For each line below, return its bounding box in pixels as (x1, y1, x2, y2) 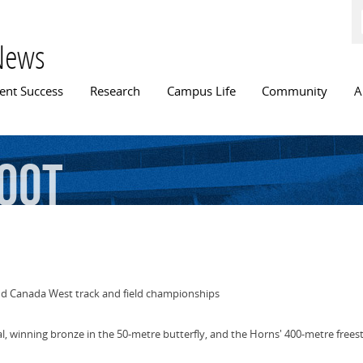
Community (262, 83, 328, 100)
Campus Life (166, 83, 236, 100)
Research (89, 83, 140, 100)
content (135, 32, 173, 46)
